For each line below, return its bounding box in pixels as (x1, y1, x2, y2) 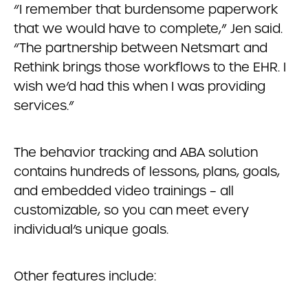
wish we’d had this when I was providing (14, 78, 265, 94)
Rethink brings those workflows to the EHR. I (14, 59, 286, 75)
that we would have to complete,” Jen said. (14, 21, 283, 36)
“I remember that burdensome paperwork (14, 1, 278, 17)
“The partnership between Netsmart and (14, 40, 267, 56)
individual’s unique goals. (14, 221, 168, 237)
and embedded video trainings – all (14, 183, 234, 199)
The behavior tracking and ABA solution (14, 144, 258, 160)
